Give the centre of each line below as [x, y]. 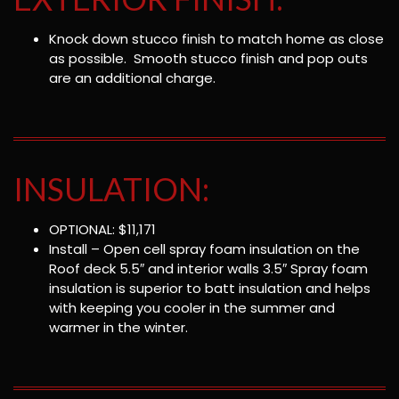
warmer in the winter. [118, 328]
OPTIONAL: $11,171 [102, 230]
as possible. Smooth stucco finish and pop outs [208, 58]
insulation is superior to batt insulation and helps [210, 289]
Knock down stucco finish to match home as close [216, 38]
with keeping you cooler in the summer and [192, 308]
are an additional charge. [132, 77]
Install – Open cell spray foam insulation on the [204, 249]
